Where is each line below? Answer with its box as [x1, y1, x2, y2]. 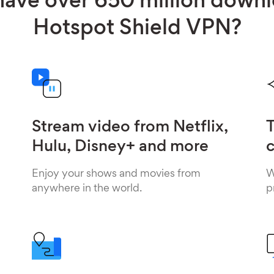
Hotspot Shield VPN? [32, 20, 242, 39]
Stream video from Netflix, [31, 120, 228, 135]
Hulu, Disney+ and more [31, 140, 209, 155]
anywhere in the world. [31, 184, 142, 194]
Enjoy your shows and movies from [31, 169, 201, 179]
